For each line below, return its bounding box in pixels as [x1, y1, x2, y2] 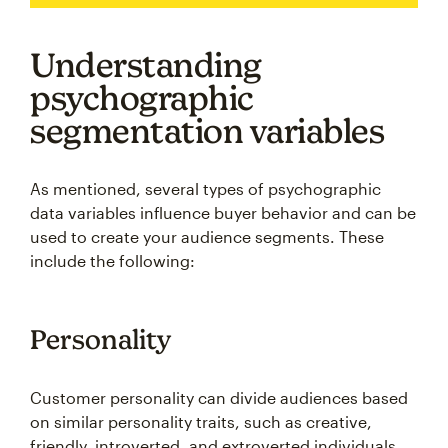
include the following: [30, 251, 195, 270]
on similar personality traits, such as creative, [30, 412, 372, 431]
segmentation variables [30, 111, 384, 150]
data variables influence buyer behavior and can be [30, 203, 416, 222]
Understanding [30, 45, 262, 84]
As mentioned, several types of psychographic [30, 179, 381, 198]
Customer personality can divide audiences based [30, 388, 408, 407]
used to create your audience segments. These [30, 227, 384, 246]
